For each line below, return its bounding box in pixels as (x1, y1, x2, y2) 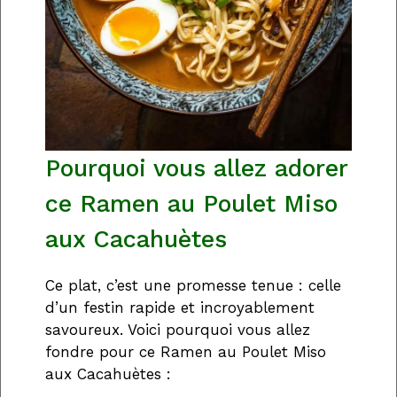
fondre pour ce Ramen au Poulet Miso (45, 343, 326, 362)
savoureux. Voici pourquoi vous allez (45, 321, 310, 339)
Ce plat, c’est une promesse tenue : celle (45, 276, 341, 295)
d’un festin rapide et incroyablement (45, 299, 315, 317)
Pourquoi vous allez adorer (45, 154, 347, 183)
